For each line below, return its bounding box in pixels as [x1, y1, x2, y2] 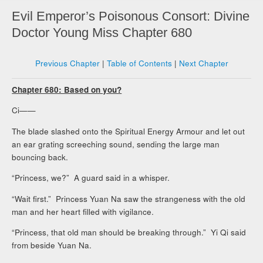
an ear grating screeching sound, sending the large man [12, 138, 220, 150]
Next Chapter [178, 58, 228, 69]
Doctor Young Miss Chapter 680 [12, 25, 193, 41]
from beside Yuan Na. [12, 240, 92, 251]
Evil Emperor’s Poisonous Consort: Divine [12, 9, 250, 24]
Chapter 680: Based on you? [12, 83, 122, 95]
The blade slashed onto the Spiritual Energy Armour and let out [12, 125, 245, 137]
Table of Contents [106, 58, 172, 69]
